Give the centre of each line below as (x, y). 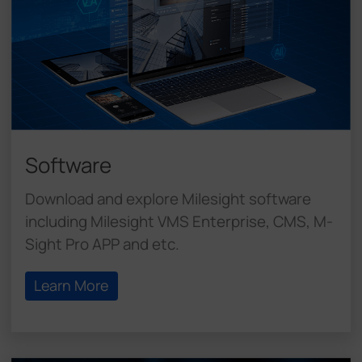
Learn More (72, 286)
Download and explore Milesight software (168, 198)
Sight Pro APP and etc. (102, 244)
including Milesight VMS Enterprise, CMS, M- (179, 221)
